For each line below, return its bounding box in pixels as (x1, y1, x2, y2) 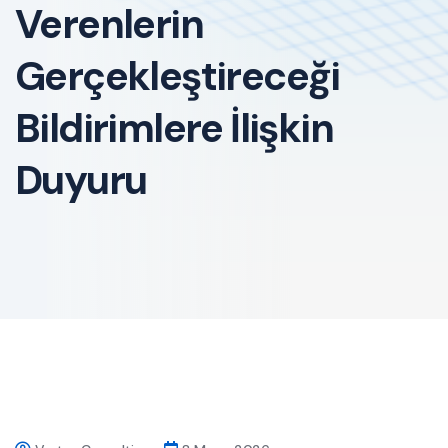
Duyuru (15, 154, 147, 207)
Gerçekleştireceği (15, 50, 340, 103)
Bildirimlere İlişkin (15, 102, 333, 155)
